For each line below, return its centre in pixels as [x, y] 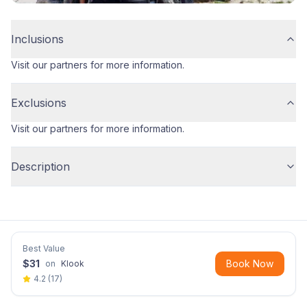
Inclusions [37, 39]
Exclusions [39, 102]
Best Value [44, 248]
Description [40, 166]
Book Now [250, 263]
